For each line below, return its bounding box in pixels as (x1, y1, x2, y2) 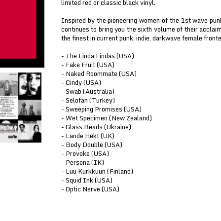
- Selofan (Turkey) (61, 95, 115, 106)
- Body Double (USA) (61, 139, 122, 150)
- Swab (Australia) (61, 86, 114, 97)
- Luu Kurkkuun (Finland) (61, 166, 133, 177)
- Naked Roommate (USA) (61, 68, 137, 79)
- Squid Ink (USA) (61, 175, 112, 185)
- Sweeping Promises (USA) (61, 104, 142, 114)
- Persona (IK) (61, 157, 104, 168)
